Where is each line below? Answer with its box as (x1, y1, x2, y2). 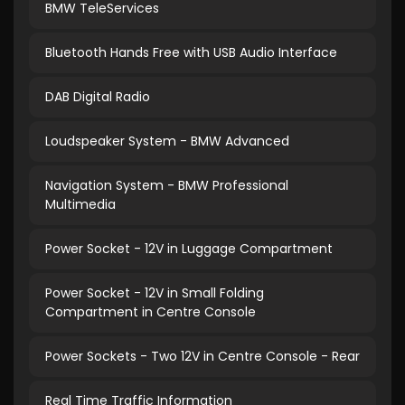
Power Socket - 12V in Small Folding (45, 284, 264, 302)
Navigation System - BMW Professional (45, 176, 288, 194)
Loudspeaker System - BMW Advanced (45, 132, 289, 150)
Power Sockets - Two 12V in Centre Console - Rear (45, 347, 360, 365)
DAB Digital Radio (45, 88, 150, 106)
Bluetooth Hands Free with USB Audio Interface (45, 43, 337, 61)
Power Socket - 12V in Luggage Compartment (45, 240, 333, 258)
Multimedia (45, 195, 116, 213)
